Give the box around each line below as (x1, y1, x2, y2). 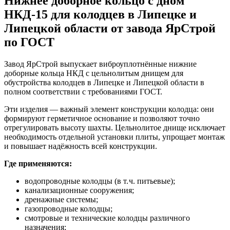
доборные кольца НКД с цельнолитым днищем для (4, 68, 183, 78)
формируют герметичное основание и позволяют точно (4, 113, 200, 123)
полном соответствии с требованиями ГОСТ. (4, 87, 162, 96)
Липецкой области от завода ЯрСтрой (4, 21, 216, 35)
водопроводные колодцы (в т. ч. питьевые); (25, 176, 175, 185)
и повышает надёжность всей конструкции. (4, 141, 157, 150)
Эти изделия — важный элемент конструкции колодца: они (4, 104, 214, 113)
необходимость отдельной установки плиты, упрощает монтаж (4, 132, 225, 141)
